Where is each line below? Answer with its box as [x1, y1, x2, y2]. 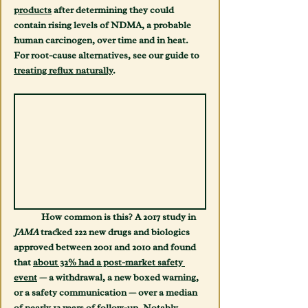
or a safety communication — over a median [14, 287, 199, 299]
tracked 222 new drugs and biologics [38, 226, 192, 239]
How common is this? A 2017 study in [41, 211, 198, 223]
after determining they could [52, 3, 176, 16]
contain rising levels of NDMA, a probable [14, 19, 193, 31]
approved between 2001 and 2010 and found [14, 241, 198, 254]
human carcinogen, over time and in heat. [14, 34, 190, 46]
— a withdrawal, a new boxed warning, [37, 272, 201, 284]
